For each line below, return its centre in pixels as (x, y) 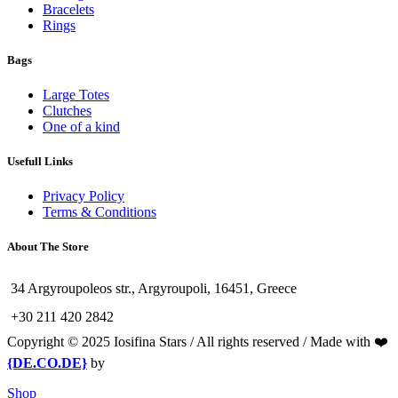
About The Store (48, 247)
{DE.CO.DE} (47, 362)
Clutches (67, 110)
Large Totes (76, 94)
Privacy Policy (84, 196)
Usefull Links (40, 162)
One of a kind (81, 126)
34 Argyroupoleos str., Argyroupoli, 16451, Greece (154, 288)
